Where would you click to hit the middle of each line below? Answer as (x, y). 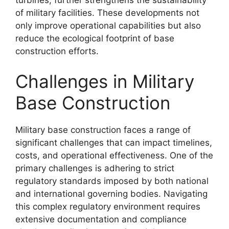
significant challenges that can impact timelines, (114, 143)
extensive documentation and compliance (101, 219)
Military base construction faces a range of (103, 130)
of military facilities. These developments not (107, 13)
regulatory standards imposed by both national (112, 181)
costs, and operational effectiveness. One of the (114, 155)
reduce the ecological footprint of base (95, 38)
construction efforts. (57, 51)
